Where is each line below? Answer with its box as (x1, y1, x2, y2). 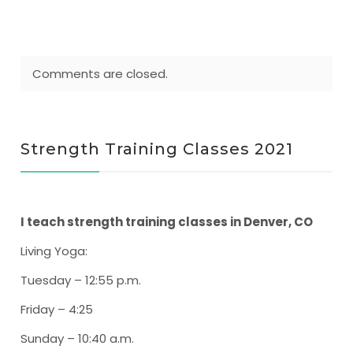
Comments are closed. (32, 65, 169, 82)
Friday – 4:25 (20, 301, 94, 318)
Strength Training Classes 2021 (20, 139, 294, 158)
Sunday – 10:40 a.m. (20, 330, 135, 347)
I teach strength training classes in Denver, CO (20, 214, 314, 230)
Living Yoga (20, 243, 86, 259)
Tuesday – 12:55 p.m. (20, 272, 142, 288)
